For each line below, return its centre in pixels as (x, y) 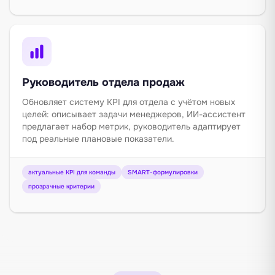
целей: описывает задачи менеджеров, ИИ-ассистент (134, 114)
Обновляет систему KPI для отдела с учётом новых (129, 102)
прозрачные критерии (61, 186)
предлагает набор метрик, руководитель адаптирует (131, 126)
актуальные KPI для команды (72, 172)
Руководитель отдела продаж (103, 82)
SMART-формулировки (163, 172)
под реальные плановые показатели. (98, 138)
